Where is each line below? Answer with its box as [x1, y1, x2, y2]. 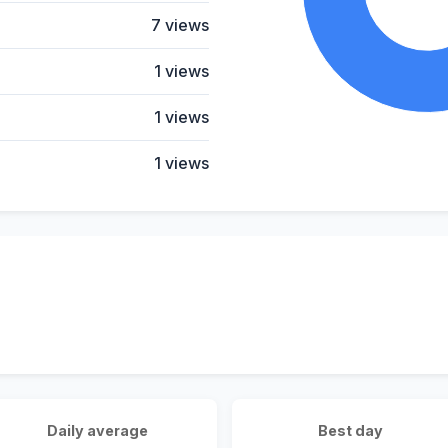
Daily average [46, 422, 148, 440]
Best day [318, 422, 384, 440]
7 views [151, 14, 209, 35]
